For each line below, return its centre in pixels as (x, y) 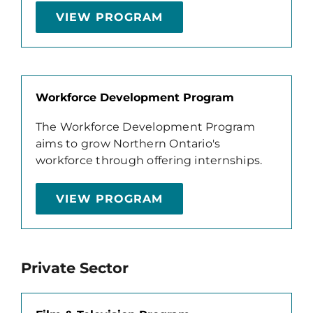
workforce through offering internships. (149, 160)
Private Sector (74, 267)
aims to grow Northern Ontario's (128, 143)
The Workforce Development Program (145, 126)
